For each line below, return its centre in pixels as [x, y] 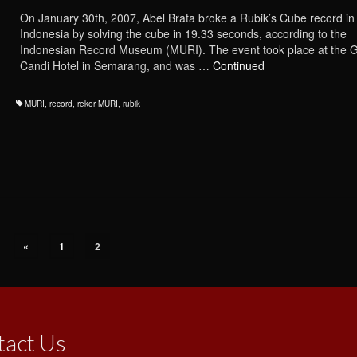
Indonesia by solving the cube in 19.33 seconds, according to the [183, 34]
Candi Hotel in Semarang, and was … [116, 66]
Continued [238, 66]
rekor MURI [97, 104]
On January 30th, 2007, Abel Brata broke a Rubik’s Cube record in [187, 18]
